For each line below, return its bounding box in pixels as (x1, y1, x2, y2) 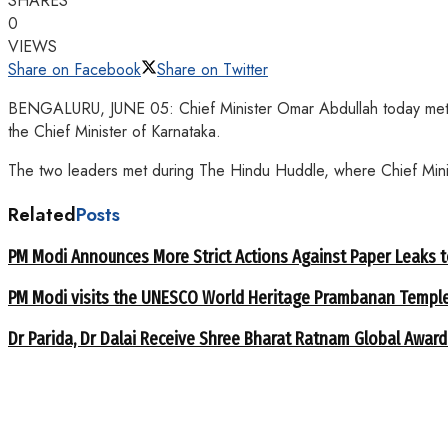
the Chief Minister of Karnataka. (8, 119, 221, 143)
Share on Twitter (157, 57, 268, 81)
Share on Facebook (8, 57, 141, 81)
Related (8, 200, 76, 228)
